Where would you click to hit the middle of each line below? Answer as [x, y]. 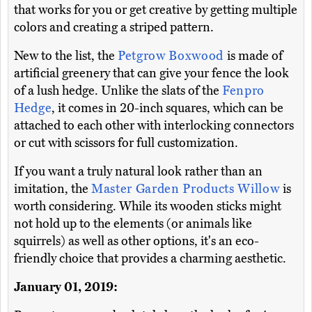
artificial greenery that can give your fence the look [151, 73]
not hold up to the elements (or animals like [133, 224]
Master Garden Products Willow [187, 189]
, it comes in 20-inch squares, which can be [168, 108]
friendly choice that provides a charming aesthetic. [150, 259]
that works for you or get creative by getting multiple [156, 10]
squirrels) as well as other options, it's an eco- [136, 241]
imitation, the [53, 189]
